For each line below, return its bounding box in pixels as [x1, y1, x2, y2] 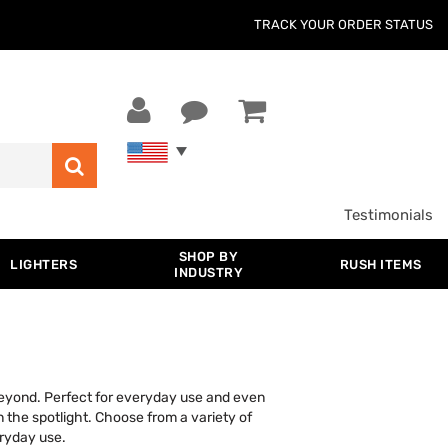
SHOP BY [178, 249, 239, 264]
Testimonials [344, 206, 433, 224]
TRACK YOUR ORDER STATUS [254, 17, 433, 32]
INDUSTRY [174, 265, 244, 280]
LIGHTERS [10, 257, 78, 272]
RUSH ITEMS [339, 257, 422, 272]
